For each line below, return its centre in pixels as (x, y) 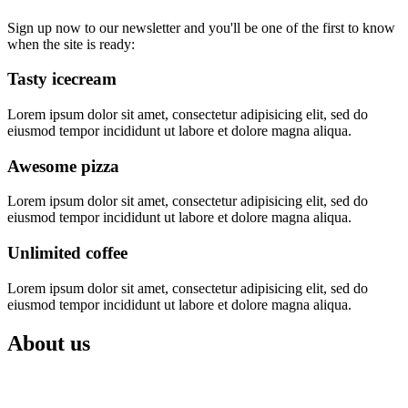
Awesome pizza (63, 166)
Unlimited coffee (67, 253)
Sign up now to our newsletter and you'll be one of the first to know (201, 27)
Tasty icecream (62, 79)
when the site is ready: (71, 44)
